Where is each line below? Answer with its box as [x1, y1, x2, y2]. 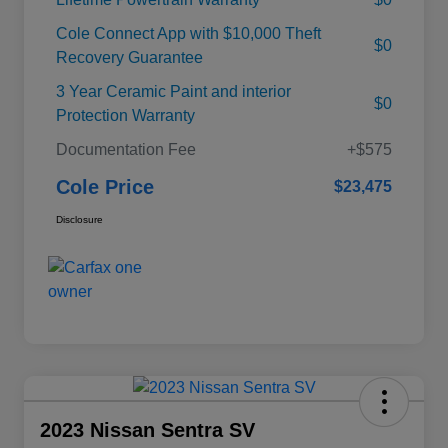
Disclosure [56, 213, 103, 225]
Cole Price [56, 175, 154, 198]
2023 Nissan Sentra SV [40, 418, 255, 441]
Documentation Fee [56, 140, 196, 158]
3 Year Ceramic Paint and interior [56, 82, 291, 100]
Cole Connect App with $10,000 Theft [56, 24, 321, 42]
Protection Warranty [56, 106, 195, 124]
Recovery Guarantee [56, 48, 203, 66]
